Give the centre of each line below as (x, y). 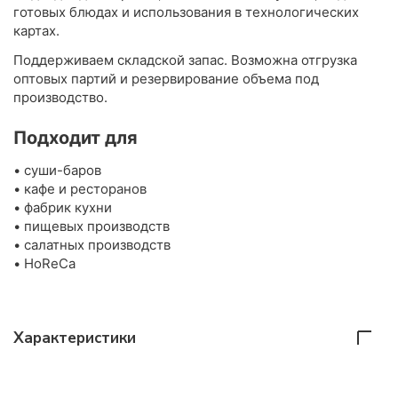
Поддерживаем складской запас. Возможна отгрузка (185, 60)
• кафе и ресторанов (80, 189)
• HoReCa (44, 264)
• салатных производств (92, 245)
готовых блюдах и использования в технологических (186, 12)
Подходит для (76, 138)
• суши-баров (57, 171)
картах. (36, 31)
